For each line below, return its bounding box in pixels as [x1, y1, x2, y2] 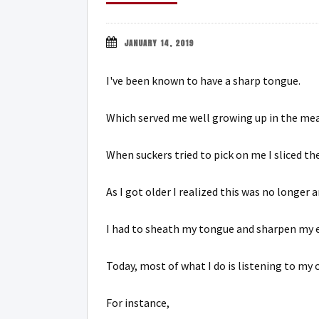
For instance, [106, 296, 169, 310]
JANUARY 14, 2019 [124, 37, 194, 49]
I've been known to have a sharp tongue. [106, 73, 300, 88]
